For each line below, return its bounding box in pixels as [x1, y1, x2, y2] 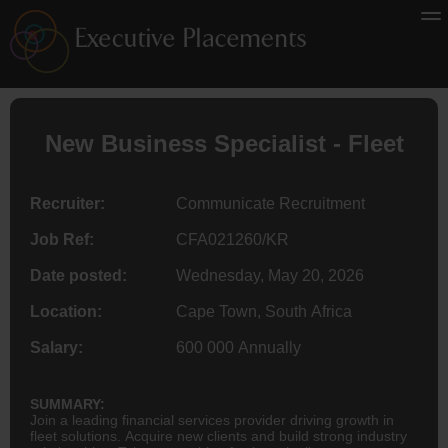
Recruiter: [30, 194, 105, 212]
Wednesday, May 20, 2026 [175, 266, 364, 284]
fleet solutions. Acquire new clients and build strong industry [30, 427, 407, 444]
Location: [30, 302, 102, 320]
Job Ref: [30, 230, 94, 248]
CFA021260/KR [175, 230, 289, 248]
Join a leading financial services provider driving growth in [30, 411, 394, 428]
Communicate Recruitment [175, 194, 365, 212]
